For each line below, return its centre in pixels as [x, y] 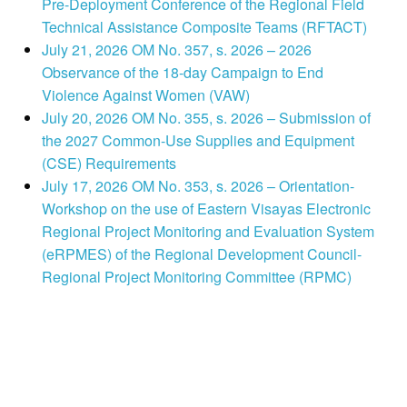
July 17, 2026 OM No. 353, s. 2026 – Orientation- [198, 186]
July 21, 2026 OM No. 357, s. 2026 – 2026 [176, 50]
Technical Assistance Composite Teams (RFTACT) [204, 27]
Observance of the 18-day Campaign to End [182, 73]
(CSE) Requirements [109, 164]
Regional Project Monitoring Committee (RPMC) [196, 277]
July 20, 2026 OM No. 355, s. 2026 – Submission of [206, 118]
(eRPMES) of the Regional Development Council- [201, 254]
